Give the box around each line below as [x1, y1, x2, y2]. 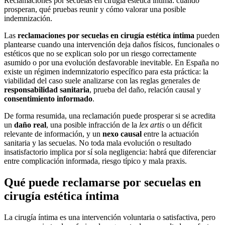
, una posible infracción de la [46, 121, 139, 130]
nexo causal [102, 130, 142, 139]
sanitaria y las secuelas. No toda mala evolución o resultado [4, 139, 191, 148]
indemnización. [4, 14, 52, 23]
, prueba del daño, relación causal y [89, 85, 201, 94]
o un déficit [164, 121, 202, 130]
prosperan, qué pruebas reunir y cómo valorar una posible [4, 5, 186, 14]
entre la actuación [142, 130, 199, 139]
